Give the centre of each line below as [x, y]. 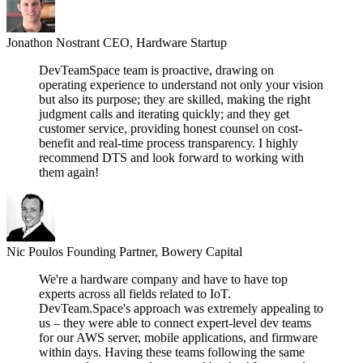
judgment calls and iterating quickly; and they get [164, 114]
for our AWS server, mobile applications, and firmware [178, 338]
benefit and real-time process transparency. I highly [169, 143]
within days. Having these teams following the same [172, 352]
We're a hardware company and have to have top [163, 280]
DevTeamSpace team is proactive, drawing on [156, 70]
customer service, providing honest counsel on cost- [171, 129]
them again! [69, 173]
